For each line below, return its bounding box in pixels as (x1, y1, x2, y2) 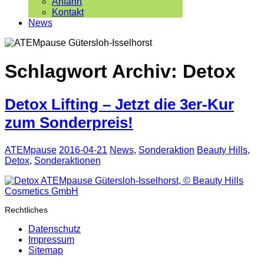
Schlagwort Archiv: (5, 61, 183, 82)
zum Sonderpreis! (5, 114, 133, 132)
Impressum (28, 234, 74, 245)
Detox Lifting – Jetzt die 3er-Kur (5, 95, 234, 114)
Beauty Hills (197, 144, 247, 155)
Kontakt (52, 7, 84, 17)
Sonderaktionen (34, 155, 101, 166)
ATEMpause (5, 144, 57, 155)
